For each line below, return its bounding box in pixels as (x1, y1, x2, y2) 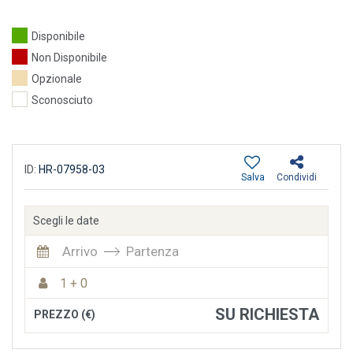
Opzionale (32, 72, 82, 86)
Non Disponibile (32, 51, 107, 65)
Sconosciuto (32, 94, 93, 107)
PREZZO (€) (34, 308, 95, 321)
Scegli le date (33, 214, 99, 228)
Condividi (277, 172, 317, 184)
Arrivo (62, 243, 98, 260)
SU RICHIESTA (215, 305, 319, 325)
